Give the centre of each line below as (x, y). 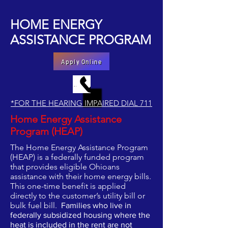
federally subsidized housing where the (80, 215)
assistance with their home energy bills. (81, 176)
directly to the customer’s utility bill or (78, 196)
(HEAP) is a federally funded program (77, 157)
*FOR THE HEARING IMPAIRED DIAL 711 (81, 103)
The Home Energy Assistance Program (79, 147)
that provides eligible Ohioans (65, 167)
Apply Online (81, 61)
